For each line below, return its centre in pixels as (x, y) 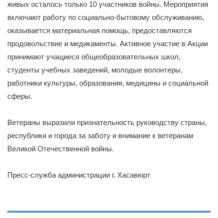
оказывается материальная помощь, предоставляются (100, 30)
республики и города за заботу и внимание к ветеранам (100, 136)
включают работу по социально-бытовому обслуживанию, (106, 17)
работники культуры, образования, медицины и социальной (108, 83)
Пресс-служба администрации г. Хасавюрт (79, 175)
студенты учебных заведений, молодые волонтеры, (95, 70)
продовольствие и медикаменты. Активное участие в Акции (108, 44)
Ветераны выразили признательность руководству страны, (107, 122)
